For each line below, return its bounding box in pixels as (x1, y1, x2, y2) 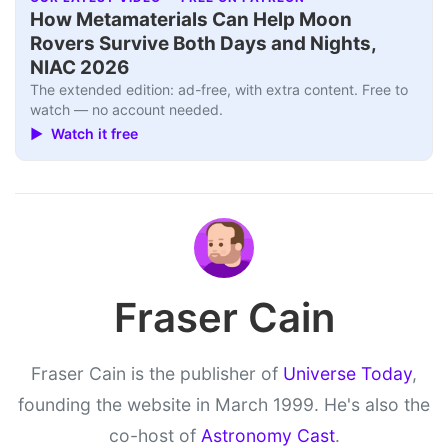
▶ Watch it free (30, 125, 139, 143)
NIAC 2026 (30, 55, 130, 79)
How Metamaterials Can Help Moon (30, 7, 353, 31)
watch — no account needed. (30, 100, 224, 118)
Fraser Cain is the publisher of (31, 362, 283, 384)
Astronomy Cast (200, 424, 335, 446)
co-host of (108, 424, 201, 446)
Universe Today (283, 362, 412, 384)
